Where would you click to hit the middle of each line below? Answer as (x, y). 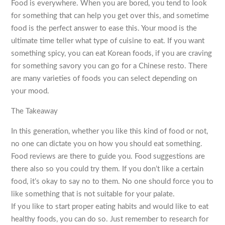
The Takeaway (35, 111)
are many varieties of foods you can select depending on (104, 79)
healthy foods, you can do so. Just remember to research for (110, 219)
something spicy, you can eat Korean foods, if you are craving (112, 54)
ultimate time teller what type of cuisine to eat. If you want (108, 41)
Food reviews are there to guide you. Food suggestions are (108, 157)
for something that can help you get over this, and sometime (110, 16)
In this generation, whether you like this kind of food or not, (110, 132)
